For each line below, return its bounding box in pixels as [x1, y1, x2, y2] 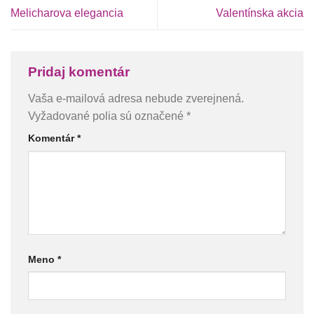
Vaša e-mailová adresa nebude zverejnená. [28, 92, 244, 104]
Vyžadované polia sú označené [28, 109, 186, 122]
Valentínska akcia [216, 7, 303, 20]
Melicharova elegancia [11, 7, 123, 20]
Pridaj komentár [28, 64, 133, 80]
